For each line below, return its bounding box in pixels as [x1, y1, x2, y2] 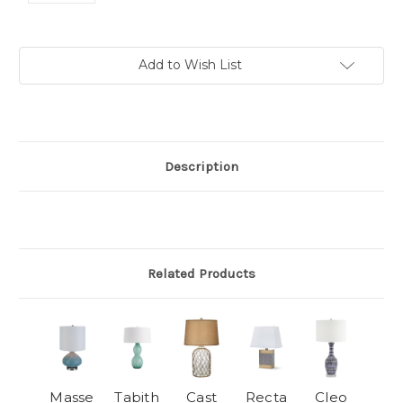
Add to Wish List [138, 57, 242, 74]
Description [165, 158, 238, 175]
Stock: [19, 65, 57, 80]
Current [19, 48, 64, 63]
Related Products [148, 265, 255, 282]
